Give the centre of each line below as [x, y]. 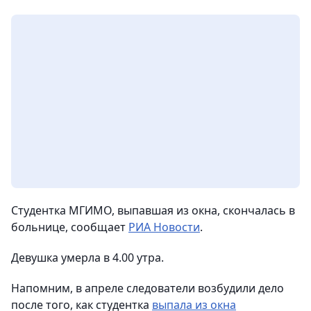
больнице [38, 227]
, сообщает [97, 227]
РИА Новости [164, 227]
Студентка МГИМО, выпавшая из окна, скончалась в [153, 211]
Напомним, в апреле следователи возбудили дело [148, 288]
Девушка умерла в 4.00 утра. [87, 258]
